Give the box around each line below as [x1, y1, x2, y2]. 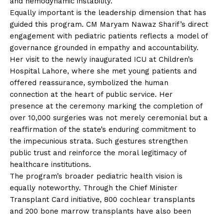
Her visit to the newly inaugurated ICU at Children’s [10, 54, 193, 64]
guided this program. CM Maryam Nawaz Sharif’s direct [10, 19, 208, 29]
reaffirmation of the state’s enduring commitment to [10, 125, 196, 134]
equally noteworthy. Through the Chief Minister [10, 183, 178, 192]
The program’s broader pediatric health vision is [10, 171, 182, 181]
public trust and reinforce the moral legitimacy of [10, 148, 186, 157]
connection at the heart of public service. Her [10, 90, 173, 99]
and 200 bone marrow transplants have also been [10, 206, 191, 216]
